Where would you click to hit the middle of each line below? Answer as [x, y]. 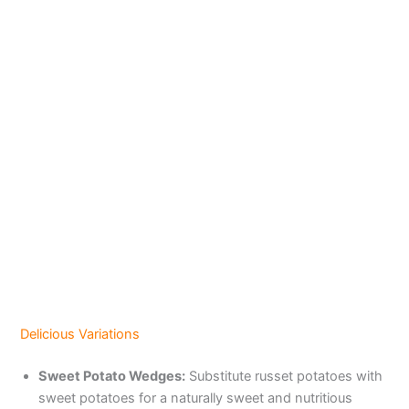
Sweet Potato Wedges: [112, 376]
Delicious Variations [80, 334]
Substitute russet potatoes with [284, 376]
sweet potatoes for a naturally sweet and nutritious [196, 398]
